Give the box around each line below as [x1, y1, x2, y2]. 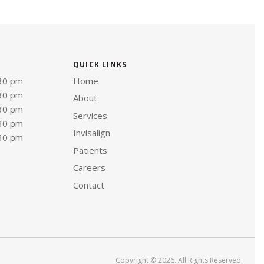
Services [73, 109, 107, 121]
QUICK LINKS [73, 59, 127, 70]
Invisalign [73, 127, 110, 139]
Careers [73, 161, 105, 174]
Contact [73, 179, 104, 191]
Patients [73, 144, 107, 156]
